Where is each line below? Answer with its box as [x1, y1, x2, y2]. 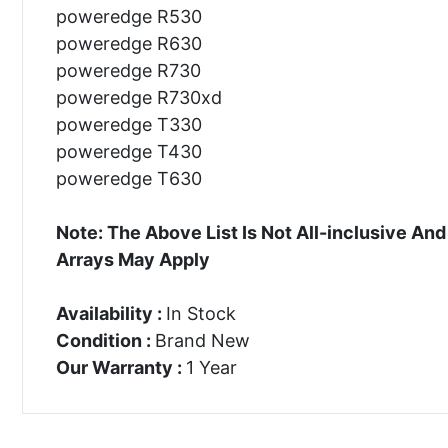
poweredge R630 [55, 32, 202, 54]
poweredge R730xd [55, 86, 222, 108]
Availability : [55, 302, 166, 324]
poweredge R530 [55, 5, 202, 27]
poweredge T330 [55, 113, 202, 135]
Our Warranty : [55, 356, 186, 378]
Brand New [154, 329, 250, 351]
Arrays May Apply [55, 248, 210, 270]
